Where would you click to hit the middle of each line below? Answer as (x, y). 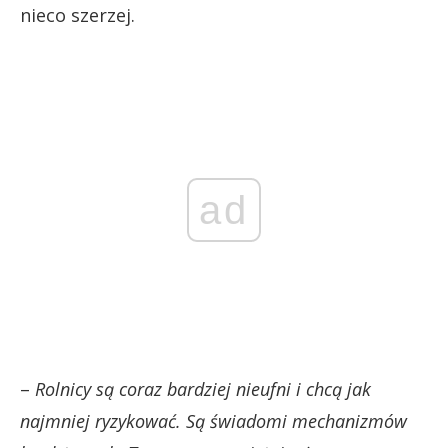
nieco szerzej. (77, 14)
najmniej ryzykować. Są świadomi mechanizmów (213, 420)
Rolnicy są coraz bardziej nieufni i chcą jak (200, 388)
